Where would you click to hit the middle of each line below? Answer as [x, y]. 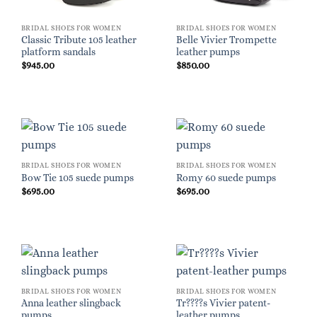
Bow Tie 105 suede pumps [77, 178]
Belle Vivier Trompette [226, 40]
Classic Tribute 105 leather [79, 40]
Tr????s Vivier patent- [223, 304]
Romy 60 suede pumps [226, 178]
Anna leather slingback [71, 304]
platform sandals [58, 52]
